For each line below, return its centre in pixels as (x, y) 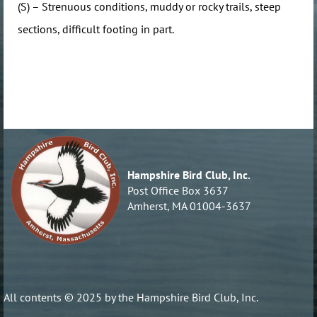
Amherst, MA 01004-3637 (189, 206)
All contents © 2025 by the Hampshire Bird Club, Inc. (131, 298)
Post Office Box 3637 (178, 190)
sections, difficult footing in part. (96, 29)
